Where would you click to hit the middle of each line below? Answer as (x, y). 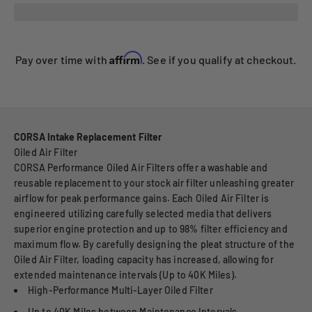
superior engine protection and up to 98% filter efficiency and (151, 229)
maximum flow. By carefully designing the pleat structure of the (154, 244)
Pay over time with (63, 60)
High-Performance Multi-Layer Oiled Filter (120, 290)
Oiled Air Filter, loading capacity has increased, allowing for (144, 260)
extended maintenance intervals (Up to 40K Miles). (125, 275)
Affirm (126, 58)
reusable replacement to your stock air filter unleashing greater (154, 183)
